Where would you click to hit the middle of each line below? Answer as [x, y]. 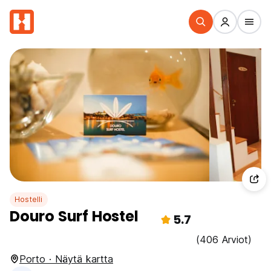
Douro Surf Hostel [74, 216]
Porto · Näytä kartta [66, 259]
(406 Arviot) [224, 240]
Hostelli [29, 199]
